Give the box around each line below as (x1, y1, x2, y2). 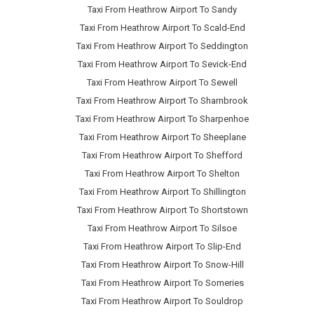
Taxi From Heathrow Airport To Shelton (85, 168, 240, 179)
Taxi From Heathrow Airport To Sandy (88, 4, 237, 15)
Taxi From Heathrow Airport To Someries (81, 278, 244, 289)
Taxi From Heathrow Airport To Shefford (82, 150, 243, 161)
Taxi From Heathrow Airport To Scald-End (79, 22, 245, 34)
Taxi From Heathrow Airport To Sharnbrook (76, 95, 248, 107)
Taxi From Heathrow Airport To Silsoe (88, 223, 237, 234)
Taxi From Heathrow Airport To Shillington (78, 186, 246, 198)
